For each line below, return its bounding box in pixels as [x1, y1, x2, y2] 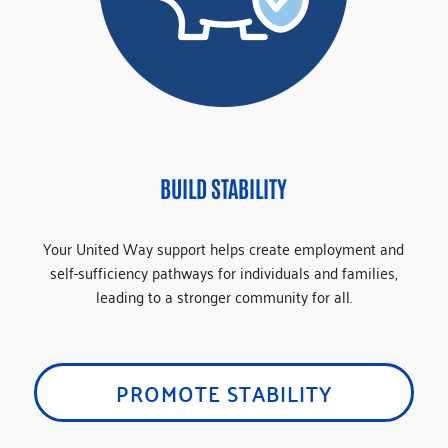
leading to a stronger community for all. [95, 282, 352, 310]
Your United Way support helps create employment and [43, 234, 405, 262]
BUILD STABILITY [160, 172, 288, 202]
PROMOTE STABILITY [115, 372, 332, 412]
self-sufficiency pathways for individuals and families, [50, 258, 398, 286]
